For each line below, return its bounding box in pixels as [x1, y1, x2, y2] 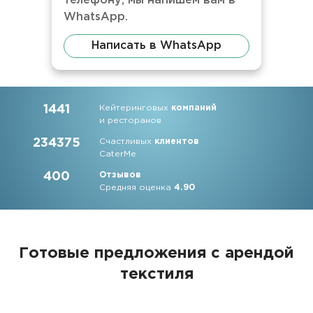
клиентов [154, 138, 200, 145]
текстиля [119, 268, 194, 282]
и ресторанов [99, 117, 162, 124]
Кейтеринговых [99, 104, 172, 112]
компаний [171, 104, 217, 112]
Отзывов [99, 171, 142, 179]
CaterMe [99, 150, 137, 158]
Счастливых [99, 138, 155, 145]
